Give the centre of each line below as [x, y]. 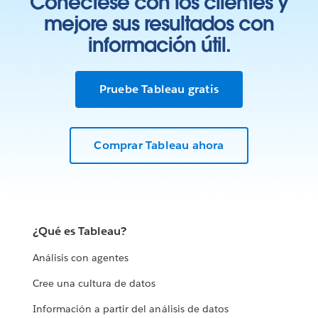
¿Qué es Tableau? [80, 231]
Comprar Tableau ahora [159, 146]
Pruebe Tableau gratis [159, 89]
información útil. [159, 44]
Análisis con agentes [81, 258]
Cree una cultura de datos [94, 284]
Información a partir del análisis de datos [131, 309]
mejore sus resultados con [159, 23]
